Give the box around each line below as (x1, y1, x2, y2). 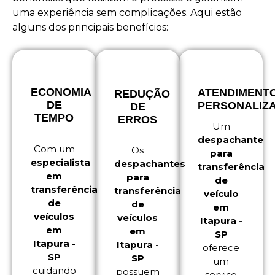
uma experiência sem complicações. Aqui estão (12, 7, 242, 19)
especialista (31, 157, 90, 169)
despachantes (114, 158, 185, 170)
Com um (33, 143, 75, 155)
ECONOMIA (31, 86, 91, 99)
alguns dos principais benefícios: (12, 21, 168, 34)
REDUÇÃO (114, 88, 170, 101)
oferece (203, 242, 239, 254)
